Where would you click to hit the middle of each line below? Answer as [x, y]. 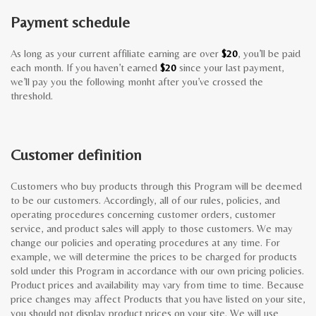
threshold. [32, 96]
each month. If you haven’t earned [85, 67]
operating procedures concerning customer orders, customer [143, 214]
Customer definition [76, 155]
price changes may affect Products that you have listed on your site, [158, 299]
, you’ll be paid [269, 53]
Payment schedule [70, 22]
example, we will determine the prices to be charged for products [154, 256]
